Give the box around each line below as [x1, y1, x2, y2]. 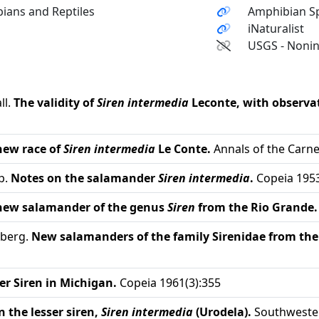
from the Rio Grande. [198, 199, 318, 215]
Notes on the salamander [11, 170, 158, 186]
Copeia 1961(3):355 [117, 275, 221, 291]
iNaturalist [248, 21, 304, 36]
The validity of [14, 95, 97, 110]
